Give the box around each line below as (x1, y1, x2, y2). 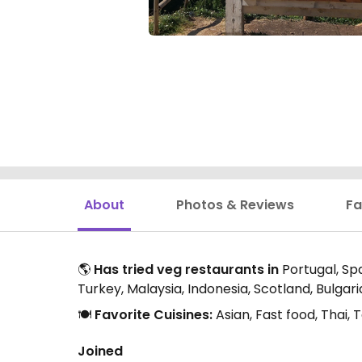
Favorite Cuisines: (95, 305, 213, 324)
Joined (78, 342, 123, 360)
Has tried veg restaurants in (94, 260, 279, 279)
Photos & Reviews (176, 196, 294, 214)
